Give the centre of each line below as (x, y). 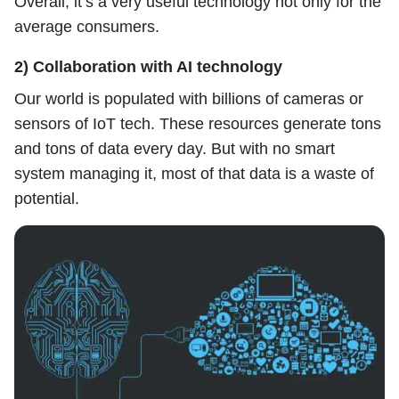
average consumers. (87, 27)
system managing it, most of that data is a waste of (194, 174)
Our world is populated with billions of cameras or (189, 99)
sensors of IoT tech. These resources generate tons (198, 124)
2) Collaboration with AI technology (148, 67)
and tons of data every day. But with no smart (175, 149)
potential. (47, 199)
